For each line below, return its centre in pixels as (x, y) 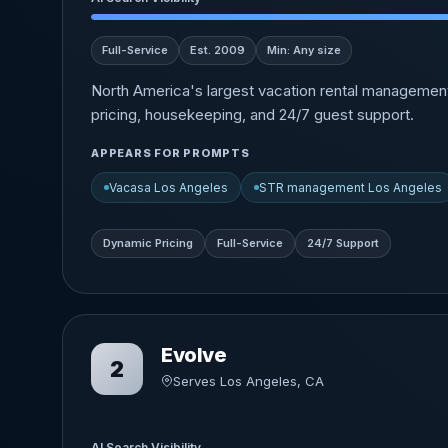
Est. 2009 (217, 50)
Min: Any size (304, 50)
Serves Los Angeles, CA (248, 381)
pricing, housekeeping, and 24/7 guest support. (252, 114)
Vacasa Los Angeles (168, 187)
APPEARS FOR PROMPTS (170, 153)
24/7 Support (343, 242)
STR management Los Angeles (350, 187)
